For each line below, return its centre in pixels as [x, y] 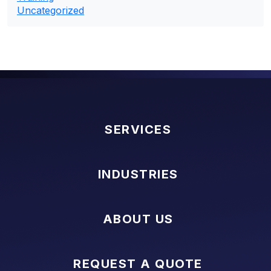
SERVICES [138, 129]
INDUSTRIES [138, 174]
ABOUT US [138, 219]
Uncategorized [51, 10]
